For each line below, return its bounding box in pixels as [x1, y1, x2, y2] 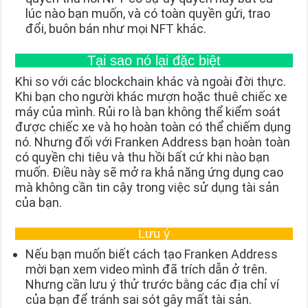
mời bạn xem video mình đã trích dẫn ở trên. [25, 262, 268, 277]
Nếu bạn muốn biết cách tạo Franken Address [25, 247, 278, 262]
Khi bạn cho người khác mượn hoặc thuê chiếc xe [15, 89, 288, 104]
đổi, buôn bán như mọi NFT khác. [25, 21, 207, 36]
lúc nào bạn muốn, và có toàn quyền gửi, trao [25, 6, 271, 21]
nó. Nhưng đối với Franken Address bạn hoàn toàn [15, 135, 291, 150]
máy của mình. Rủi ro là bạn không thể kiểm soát [15, 104, 281, 120]
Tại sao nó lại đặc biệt [87, 53, 221, 69]
